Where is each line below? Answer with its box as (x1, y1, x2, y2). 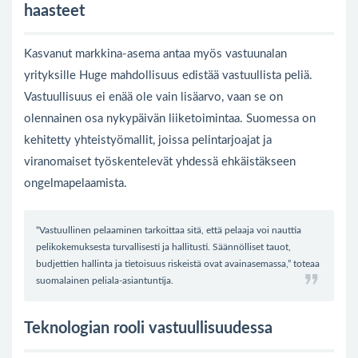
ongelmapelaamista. (24, 177, 127, 189)
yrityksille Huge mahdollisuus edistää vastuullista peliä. (24, 70, 312, 82)
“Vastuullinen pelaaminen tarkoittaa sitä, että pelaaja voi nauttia (36, 225, 301, 235)
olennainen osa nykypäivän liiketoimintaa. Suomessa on (24, 113, 316, 125)
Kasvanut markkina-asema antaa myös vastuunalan (24, 48, 287, 60)
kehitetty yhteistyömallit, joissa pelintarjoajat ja (24, 134, 272, 146)
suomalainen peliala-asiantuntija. (36, 276, 173, 285)
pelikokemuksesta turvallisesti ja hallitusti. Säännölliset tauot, (36, 242, 291, 252)
